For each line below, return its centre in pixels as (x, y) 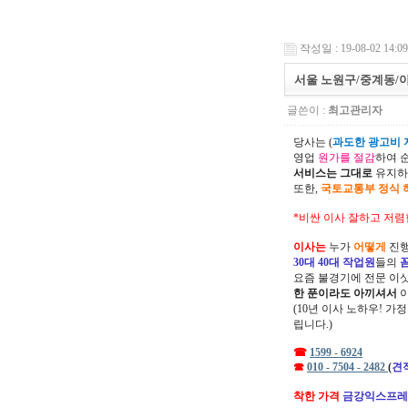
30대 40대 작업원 (334, 262)
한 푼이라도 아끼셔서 (345, 293)
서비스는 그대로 (333, 173)
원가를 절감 (347, 158)
